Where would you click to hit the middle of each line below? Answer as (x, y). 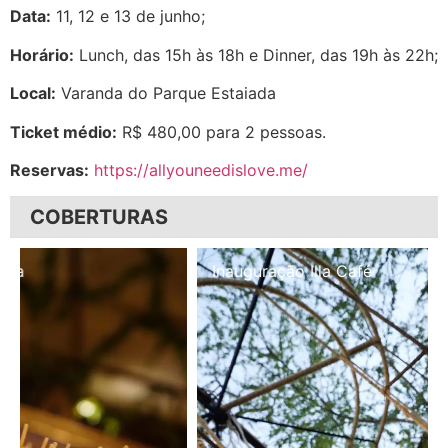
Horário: (42, 54)
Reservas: (49, 169)
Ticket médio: (63, 131)
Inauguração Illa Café (115, 271)
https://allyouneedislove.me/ (201, 169)
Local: (33, 93)
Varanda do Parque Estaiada (166, 93)
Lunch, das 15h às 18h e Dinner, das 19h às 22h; (256, 54)
